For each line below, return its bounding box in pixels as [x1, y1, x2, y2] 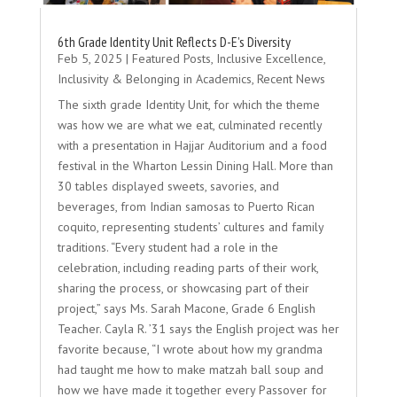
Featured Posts [131, 50, 211, 66]
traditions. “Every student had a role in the [57, 238, 278, 255]
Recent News [256, 70, 325, 87]
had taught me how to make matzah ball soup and [57, 361, 323, 378]
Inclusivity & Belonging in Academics [57, 70, 252, 87]
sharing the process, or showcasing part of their [57, 279, 309, 296]
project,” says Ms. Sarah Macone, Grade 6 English [57, 300, 315, 316]
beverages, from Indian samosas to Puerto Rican [57, 198, 315, 214]
